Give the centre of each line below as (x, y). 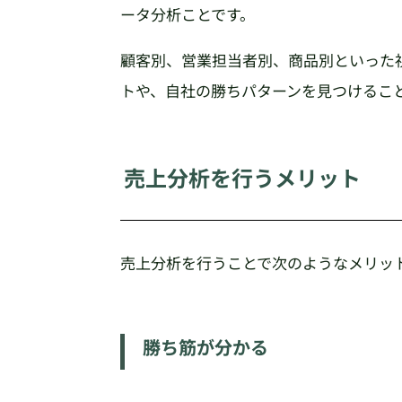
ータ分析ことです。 (188, 14)
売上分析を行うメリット (242, 178)
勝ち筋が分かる (206, 346)
